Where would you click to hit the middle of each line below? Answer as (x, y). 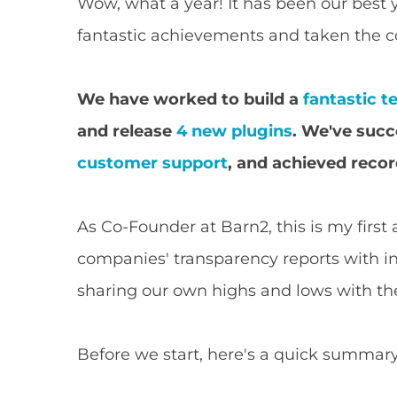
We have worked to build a (191, 99)
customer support (153, 163)
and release (127, 131)
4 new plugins (235, 131)
